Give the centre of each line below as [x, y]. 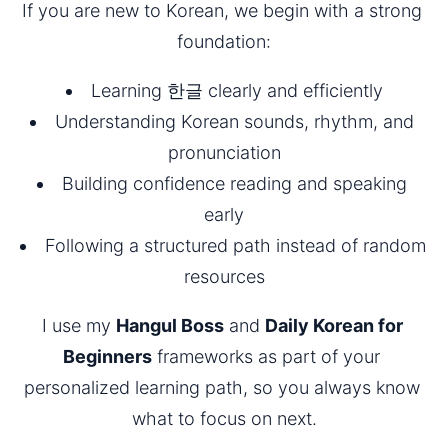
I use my [78, 325]
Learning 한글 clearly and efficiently [236, 90]
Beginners [107, 356]
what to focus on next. [224, 418]
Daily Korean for [333, 325]
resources [224, 276]
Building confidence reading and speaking [234, 183]
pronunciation [224, 152]
